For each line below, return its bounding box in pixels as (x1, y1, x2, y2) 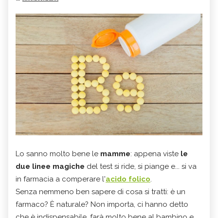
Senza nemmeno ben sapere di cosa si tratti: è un (16, 187, 185, 196)
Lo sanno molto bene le (16, 149, 98, 158)
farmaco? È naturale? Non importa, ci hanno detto (16, 200, 188, 209)
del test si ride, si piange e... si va (85, 162, 197, 171)
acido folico (106, 174, 150, 183)
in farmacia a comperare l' (16, 174, 106, 183)
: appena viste (130, 149, 179, 158)
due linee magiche (16, 162, 85, 171)
